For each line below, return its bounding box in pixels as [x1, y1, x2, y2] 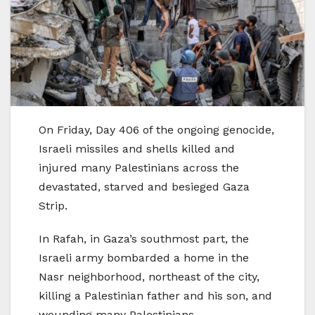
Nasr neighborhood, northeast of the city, [39, 270, 259, 284]
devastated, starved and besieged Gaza [39, 180, 250, 194]
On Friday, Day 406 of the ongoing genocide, [39, 123, 274, 137]
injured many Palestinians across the [39, 161, 239, 175]
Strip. [39, 199, 67, 213]
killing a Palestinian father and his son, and [39, 289, 272, 303]
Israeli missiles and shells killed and [39, 142, 235, 156]
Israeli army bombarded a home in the [39, 251, 249, 265]
